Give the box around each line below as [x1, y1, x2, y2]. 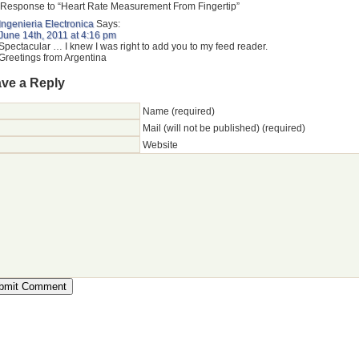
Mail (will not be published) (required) [143, 123, 305, 135]
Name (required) [143, 106, 215, 118]
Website [143, 139, 178, 151]
